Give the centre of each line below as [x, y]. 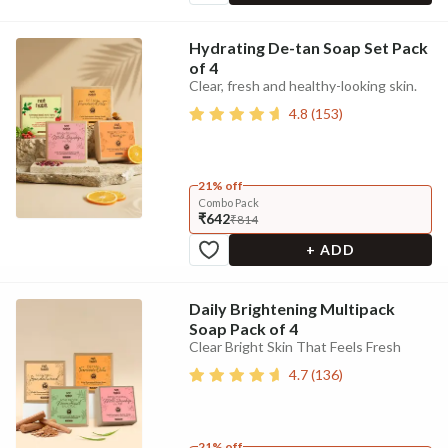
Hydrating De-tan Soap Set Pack [308, 47]
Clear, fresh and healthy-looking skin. [302, 85]
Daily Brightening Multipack [291, 308]
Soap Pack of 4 [243, 328]
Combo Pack [228, 202]
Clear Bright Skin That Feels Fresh [294, 346]
